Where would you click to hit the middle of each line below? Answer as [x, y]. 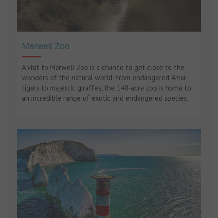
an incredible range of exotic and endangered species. [105, 98]
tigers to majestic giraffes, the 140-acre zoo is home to [107, 88]
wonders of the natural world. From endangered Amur [104, 78]
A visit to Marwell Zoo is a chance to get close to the [103, 68]
